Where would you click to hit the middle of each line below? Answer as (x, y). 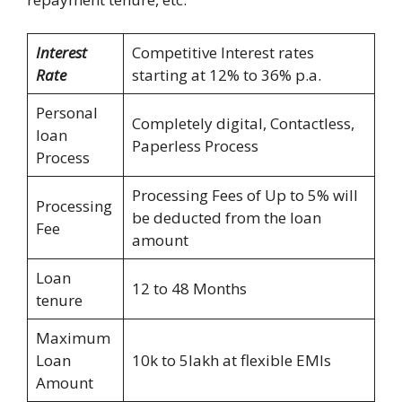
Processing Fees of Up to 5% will (245, 196)
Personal (66, 113)
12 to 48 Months (189, 289)
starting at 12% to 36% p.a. (226, 75)
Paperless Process (195, 146)
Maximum (73, 338)
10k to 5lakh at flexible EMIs (231, 361)
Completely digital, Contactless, (243, 124)
